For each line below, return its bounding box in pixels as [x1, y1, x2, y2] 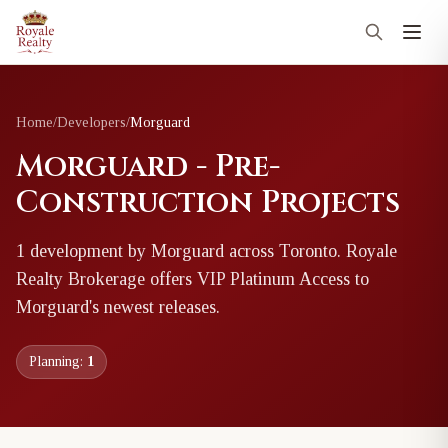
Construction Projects [16, 183, 400, 223]
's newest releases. [89, 297, 220, 317]
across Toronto [224, 241, 337, 261]
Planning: [29, 354, 87, 369]
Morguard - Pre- [16, 147, 280, 187]
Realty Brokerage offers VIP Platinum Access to [16, 269, 369, 289]
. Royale [337, 241, 397, 261]
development [25, 241, 123, 261]
